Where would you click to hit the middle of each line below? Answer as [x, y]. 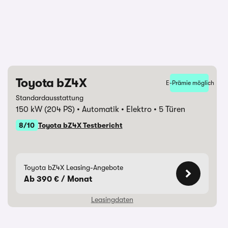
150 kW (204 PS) [46, 109]
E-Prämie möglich [190, 83]
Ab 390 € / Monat [58, 179]
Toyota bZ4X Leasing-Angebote [73, 167]
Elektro [140, 109]
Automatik [101, 109]
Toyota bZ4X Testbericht [80, 125]
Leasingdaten [112, 199]
